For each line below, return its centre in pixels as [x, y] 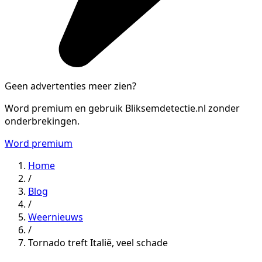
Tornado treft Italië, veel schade [98, 242]
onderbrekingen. [42, 121]
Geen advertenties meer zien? [70, 86]
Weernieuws [56, 217]
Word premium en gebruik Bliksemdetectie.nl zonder [122, 108]
